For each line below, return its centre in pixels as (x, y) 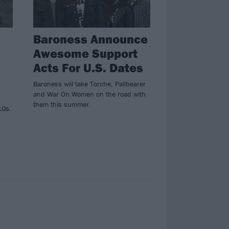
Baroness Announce (90, 39)
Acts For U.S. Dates (88, 68)
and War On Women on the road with (89, 94)
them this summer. (62, 105)
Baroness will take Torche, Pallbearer (89, 84)
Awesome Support (85, 53)
